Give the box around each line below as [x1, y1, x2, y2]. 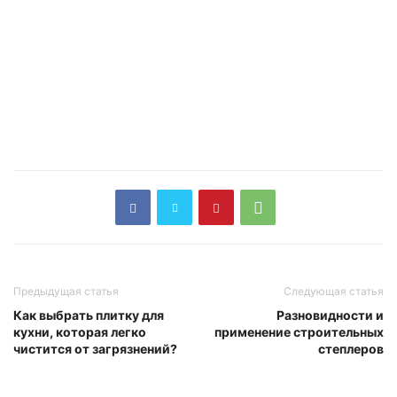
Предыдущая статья [13, 284, 119, 299]
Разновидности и [276, 307, 384, 323]
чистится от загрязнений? [13, 341, 177, 357]
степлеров [318, 341, 384, 357]
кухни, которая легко [13, 324, 146, 340]
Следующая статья [284, 284, 384, 299]
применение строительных [214, 324, 384, 340]
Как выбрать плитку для [13, 307, 164, 323]
